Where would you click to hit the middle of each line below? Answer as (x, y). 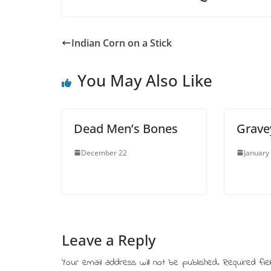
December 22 (104, 152)
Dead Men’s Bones (126, 128)
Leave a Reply (109, 240)
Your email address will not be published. (140, 262)
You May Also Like (145, 80)
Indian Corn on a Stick (122, 43)
